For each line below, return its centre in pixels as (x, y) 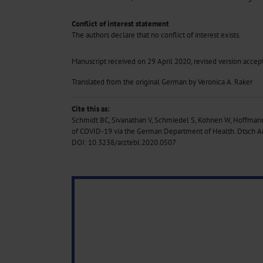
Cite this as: (91, 109)
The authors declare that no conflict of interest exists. (156, 35)
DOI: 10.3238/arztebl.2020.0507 (124, 143)
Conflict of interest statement (120, 24)
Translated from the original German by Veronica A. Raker (162, 82)
